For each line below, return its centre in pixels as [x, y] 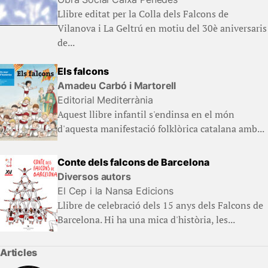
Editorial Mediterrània [105, 100]
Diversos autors [94, 176]
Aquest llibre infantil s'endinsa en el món [146, 114]
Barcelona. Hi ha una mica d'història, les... [146, 220]
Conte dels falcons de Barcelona [133, 162]
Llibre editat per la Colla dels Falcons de [143, 14]
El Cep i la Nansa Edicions [115, 191]
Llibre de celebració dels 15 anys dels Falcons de [160, 205]
